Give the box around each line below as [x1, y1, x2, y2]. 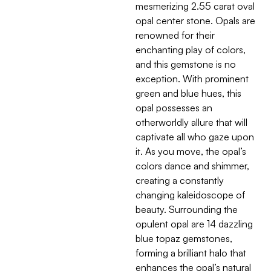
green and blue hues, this [135, 87, 241, 100]
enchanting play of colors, [135, 44, 246, 56]
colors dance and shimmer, [135, 160, 249, 172]
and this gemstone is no [135, 58, 236, 71]
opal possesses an [135, 102, 212, 114]
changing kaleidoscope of [135, 189, 245, 201]
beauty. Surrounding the [135, 203, 238, 216]
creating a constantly [135, 174, 224, 187]
